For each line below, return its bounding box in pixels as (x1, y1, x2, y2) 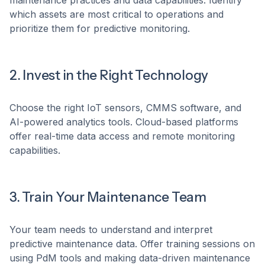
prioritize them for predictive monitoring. (9, 22, 190, 35)
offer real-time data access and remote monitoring (9, 130, 235, 143)
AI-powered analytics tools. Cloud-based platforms (9, 116, 238, 128)
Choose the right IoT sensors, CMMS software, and (9, 102, 241, 114)
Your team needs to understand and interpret (9, 224, 212, 236)
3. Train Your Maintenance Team (9, 189, 206, 206)
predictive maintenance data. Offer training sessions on (9, 238, 255, 250)
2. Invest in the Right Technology (9, 67, 209, 84)
